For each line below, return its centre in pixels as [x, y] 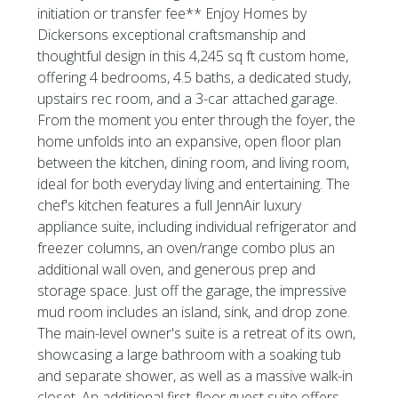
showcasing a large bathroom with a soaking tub [190, 354]
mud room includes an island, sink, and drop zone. [194, 312]
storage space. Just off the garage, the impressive [192, 291]
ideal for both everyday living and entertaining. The [194, 184]
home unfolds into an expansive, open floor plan [190, 141]
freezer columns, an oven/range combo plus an [187, 248]
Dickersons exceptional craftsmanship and [172, 35]
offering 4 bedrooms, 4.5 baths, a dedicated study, [195, 77]
